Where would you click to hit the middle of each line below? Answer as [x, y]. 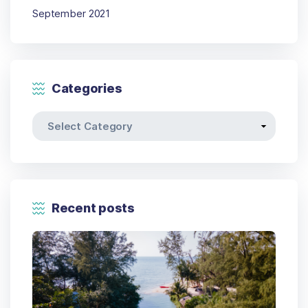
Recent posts [93, 208]
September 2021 [71, 13]
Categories [87, 88]
